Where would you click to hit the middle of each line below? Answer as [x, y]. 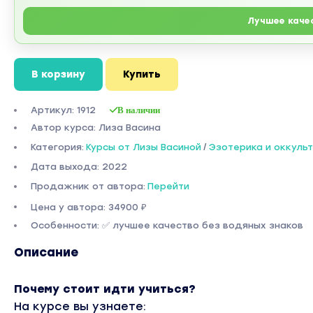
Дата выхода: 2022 [79, 167]
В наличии [139, 110]
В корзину [58, 75]
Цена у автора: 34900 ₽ [89, 208]
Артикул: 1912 [63, 110]
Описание [46, 253]
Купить [142, 75]
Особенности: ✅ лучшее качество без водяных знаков [167, 226]
